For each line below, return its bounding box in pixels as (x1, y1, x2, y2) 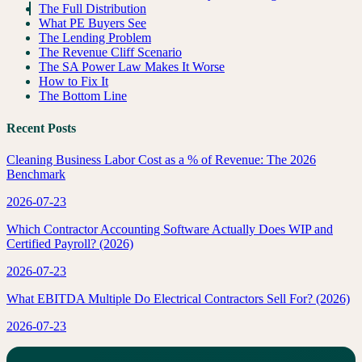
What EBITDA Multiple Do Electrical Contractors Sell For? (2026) (6, 291, 350, 305)
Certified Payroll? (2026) (6, 236, 133, 250)
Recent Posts (6, 120, 76, 135)
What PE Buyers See (39, 16, 146, 31)
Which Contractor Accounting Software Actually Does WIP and (6, 221, 333, 236)
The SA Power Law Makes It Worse (39, 60, 225, 74)
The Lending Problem (39, 31, 151, 45)
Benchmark (6, 166, 65, 181)
